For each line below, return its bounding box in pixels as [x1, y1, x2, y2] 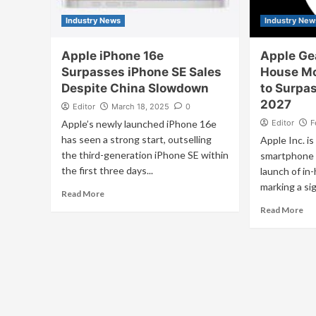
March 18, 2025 [111, 102, 169, 111]
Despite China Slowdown [61, 81, 209, 95]
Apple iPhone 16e [61, 49, 164, 63]
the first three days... [61, 164, 153, 176]
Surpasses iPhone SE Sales [61, 65, 221, 79]
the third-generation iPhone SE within [61, 149, 229, 161]
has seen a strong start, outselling [61, 133, 212, 145]
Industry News [66, 16, 121, 25]
